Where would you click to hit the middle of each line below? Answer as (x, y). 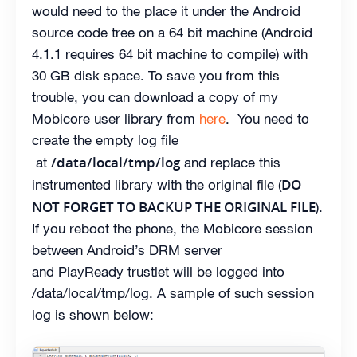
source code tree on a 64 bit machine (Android (172, 32)
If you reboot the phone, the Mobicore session (172, 228)
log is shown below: (93, 314)
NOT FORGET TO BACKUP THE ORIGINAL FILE (174, 206)
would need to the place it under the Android (166, 11)
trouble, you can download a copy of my (155, 97)
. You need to (267, 118)
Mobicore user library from (116, 118)
